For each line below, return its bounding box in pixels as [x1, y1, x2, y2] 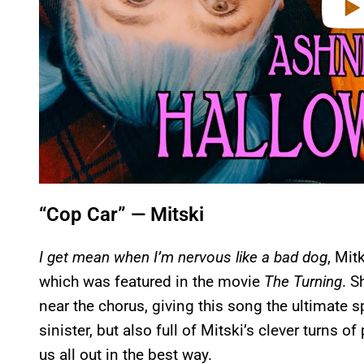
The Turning [264, 271, 342, 291]
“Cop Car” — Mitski [39, 202, 204, 226]
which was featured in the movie [39, 271, 264, 291]
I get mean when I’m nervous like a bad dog [39, 247, 327, 266]
